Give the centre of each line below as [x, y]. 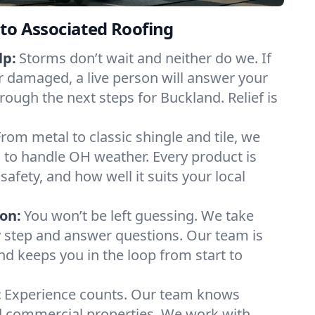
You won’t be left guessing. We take [139, 216]
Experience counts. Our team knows [122, 294]
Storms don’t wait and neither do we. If [145, 58]
